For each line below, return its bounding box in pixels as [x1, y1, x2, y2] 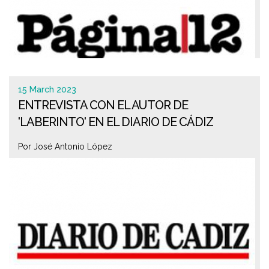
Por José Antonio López [18, 142, 112, 151]
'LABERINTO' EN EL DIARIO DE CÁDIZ [18, 115, 213, 129]
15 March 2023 [18, 85, 76, 94]
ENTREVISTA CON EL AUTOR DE [18, 98, 188, 112]
